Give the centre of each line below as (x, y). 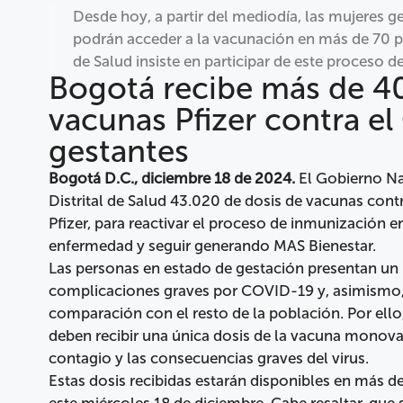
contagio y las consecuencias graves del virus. (209, 358)
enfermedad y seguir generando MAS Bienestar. (212, 245)
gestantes (119, 151)
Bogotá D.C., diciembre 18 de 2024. (172, 178)
